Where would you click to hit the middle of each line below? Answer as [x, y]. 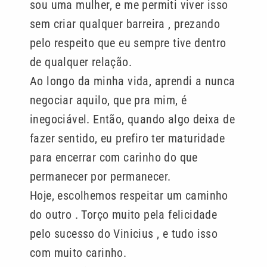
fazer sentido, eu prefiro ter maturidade [127, 139]
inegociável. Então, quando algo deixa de [132, 119]
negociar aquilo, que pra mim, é [108, 100]
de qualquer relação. [81, 62]
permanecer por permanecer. [100, 177]
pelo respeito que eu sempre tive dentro [128, 43]
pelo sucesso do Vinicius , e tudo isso [124, 234]
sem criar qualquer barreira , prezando [125, 24]
